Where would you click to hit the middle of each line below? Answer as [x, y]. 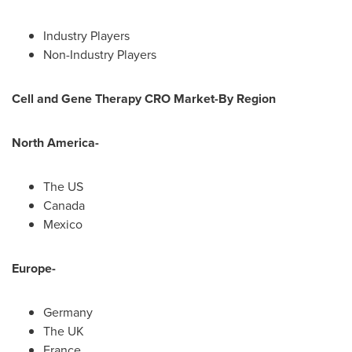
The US [63, 187]
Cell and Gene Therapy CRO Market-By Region [144, 99]
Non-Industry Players [100, 55]
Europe [32, 268]
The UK [64, 331]
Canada [64, 205]
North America [53, 143]
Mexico [63, 224]
